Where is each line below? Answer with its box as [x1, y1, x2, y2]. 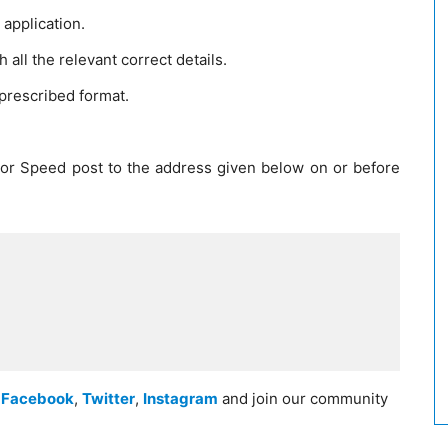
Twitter [82, 389, 135, 408]
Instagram [143, 389, 218, 408]
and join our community [218, 389, 388, 408]
